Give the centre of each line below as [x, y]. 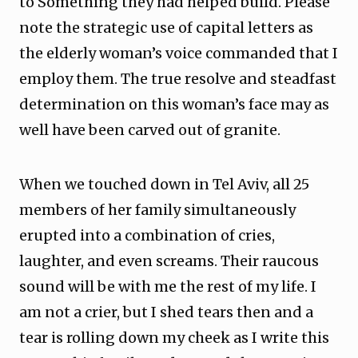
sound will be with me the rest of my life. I [168, 286]
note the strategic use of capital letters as [166, 28]
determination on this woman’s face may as [174, 104]
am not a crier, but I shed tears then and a [166, 312]
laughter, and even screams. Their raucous [169, 261]
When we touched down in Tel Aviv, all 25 [164, 184]
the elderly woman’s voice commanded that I [179, 53]
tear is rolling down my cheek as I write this [174, 338]
